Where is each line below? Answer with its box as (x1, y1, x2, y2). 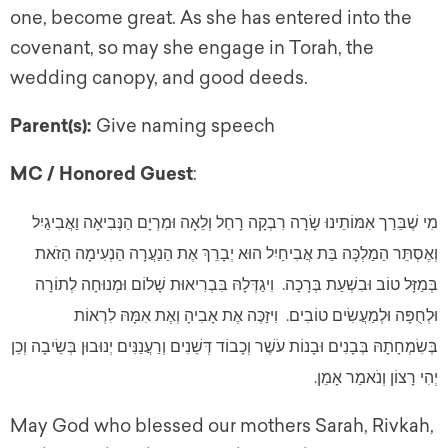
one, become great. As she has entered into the (10, 7, 412, 30)
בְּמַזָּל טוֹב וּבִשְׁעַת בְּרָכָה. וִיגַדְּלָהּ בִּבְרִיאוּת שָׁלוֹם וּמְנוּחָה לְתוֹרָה (35, 275, 438, 295)
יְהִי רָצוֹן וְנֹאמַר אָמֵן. (314, 368, 438, 388)
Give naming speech (96, 115, 275, 138)
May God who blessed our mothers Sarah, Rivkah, (10, 415, 434, 438)
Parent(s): (10, 115, 96, 138)
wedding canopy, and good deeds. (10, 67, 308, 90)
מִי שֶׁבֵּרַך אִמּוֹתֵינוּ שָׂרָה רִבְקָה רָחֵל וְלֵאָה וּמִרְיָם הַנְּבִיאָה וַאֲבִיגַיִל (32, 213, 438, 233)
